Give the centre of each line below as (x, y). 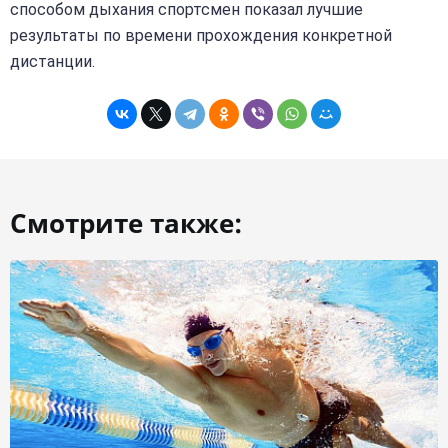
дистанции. (52, 62)
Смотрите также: (126, 223)
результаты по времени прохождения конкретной (201, 36)
